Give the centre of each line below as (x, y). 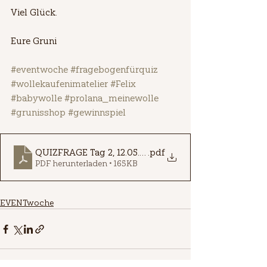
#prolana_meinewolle (111, 98)
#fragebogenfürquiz (114, 69)
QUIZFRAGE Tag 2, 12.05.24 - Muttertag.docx (131, 152)
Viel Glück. (34, 12)
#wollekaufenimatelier (59, 84)
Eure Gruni (34, 41)
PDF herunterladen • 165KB (86, 163)
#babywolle (36, 98)
